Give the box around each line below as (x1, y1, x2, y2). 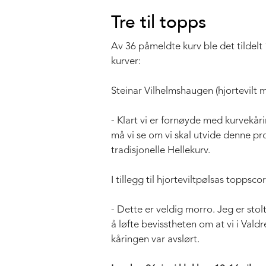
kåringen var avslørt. (111, 234, 199, 245)
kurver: (111, 56, 141, 66)
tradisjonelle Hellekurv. (111, 145, 210, 156)
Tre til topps (111, 11, 206, 33)
